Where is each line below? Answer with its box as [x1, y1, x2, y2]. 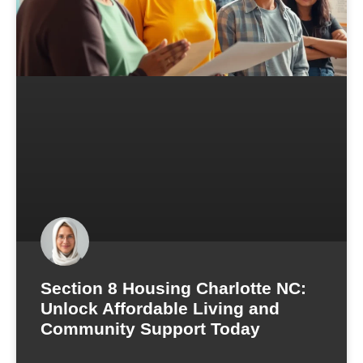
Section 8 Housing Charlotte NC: [41, 278, 306, 297]
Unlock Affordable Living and [41, 298, 280, 318]
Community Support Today [41, 318, 260, 338]
